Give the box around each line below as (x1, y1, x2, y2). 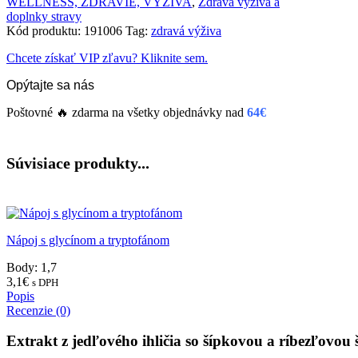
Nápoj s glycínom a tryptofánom (6, 233, 169, 247)
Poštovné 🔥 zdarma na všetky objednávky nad (6, 105, 247, 120)
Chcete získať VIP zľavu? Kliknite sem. (6, 51, 208, 66)
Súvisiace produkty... (6, 153, 149, 172)
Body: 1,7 (6, 260, 57, 274)
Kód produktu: (6, 24, 84, 38)
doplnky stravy (6, 10, 82, 24)
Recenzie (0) (6, 303, 70, 317)
